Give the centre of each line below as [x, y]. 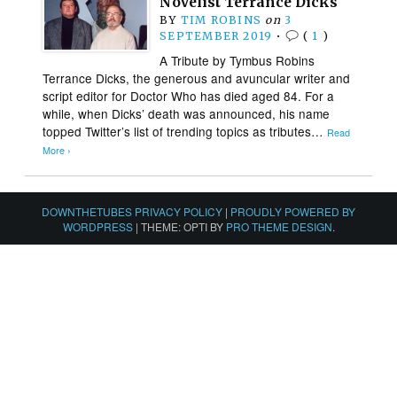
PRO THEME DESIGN [279, 226]
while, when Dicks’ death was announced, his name [187, 113]
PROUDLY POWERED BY [293, 211]
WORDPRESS [97, 226]
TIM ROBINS [221, 19]
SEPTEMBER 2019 [216, 35]
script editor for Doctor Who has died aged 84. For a [189, 95]
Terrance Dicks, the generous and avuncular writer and [197, 78]
